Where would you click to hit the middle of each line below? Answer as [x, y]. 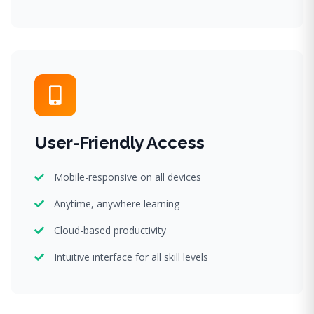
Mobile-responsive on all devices [128, 177]
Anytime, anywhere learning [117, 203]
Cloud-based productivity [110, 230]
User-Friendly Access [120, 142]
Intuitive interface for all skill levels [131, 257]
